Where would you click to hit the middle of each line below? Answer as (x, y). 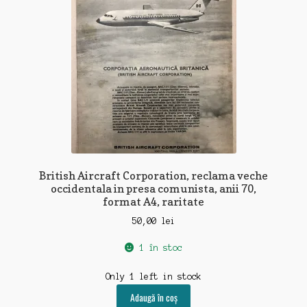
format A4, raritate (153, 201)
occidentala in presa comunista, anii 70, (153, 188)
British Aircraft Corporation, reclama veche (153, 175)
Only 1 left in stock (153, 276)
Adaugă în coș (153, 298)
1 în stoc (160, 248)
